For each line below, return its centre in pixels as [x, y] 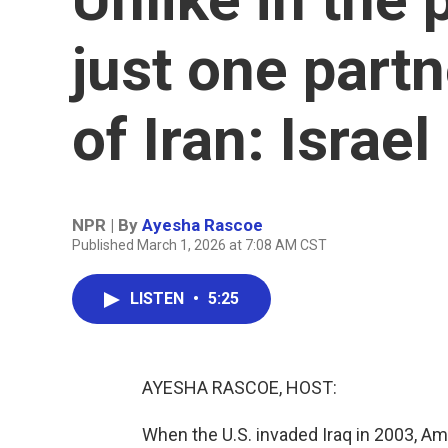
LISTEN [159, 298]
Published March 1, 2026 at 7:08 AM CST [199, 245]
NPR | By [107, 225]
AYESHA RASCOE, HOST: [239, 387]
